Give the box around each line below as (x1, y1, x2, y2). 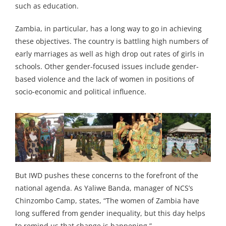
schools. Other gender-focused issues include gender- (15, 62, 199, 72)
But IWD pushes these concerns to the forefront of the (15, 171, 198, 181)
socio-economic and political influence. (15, 87, 146, 97)
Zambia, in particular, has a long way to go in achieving (15, 24, 202, 34)
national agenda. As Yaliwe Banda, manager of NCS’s (15, 183, 193, 193)
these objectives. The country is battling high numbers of (15, 36, 208, 46)
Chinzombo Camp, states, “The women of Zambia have (15, 196, 199, 206)
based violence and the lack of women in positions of (15, 74, 194, 84)
